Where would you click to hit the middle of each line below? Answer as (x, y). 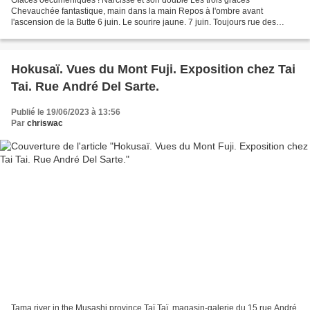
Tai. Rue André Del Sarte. (85, 86)
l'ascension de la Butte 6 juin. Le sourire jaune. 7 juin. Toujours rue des (144, 22)
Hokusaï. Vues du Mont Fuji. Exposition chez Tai (153, 69)
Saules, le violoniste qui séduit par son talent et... (102, 33)
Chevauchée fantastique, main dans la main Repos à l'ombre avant (137, 11)
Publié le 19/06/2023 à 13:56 (66, 112)
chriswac (45, 123)
